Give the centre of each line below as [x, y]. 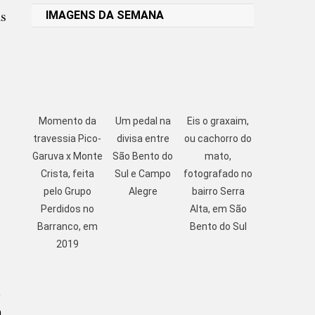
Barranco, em [67, 226]
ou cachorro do [218, 138]
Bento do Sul [218, 226]
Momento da [67, 121]
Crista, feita [67, 173]
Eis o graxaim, [218, 121]
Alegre [143, 191]
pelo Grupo [67, 191]
